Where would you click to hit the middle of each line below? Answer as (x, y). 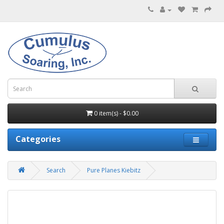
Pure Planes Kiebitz (114, 170)
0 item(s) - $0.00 (116, 113)
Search (56, 170)
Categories (38, 139)
